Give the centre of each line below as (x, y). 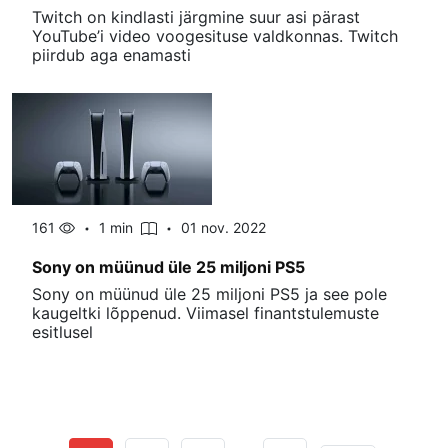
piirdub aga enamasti (111, 55)
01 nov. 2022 (223, 227)
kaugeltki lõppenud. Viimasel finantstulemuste (205, 313)
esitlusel (62, 332)
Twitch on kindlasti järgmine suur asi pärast (196, 17)
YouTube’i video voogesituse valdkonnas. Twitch (215, 36)
